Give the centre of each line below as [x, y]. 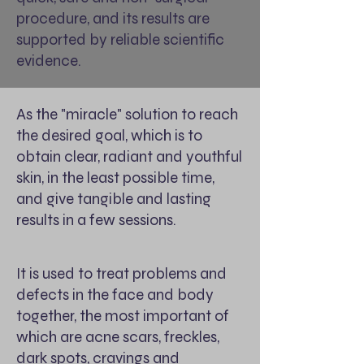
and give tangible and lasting [114, 199]
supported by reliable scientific [120, 39]
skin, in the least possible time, [115, 178]
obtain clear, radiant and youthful [129, 156]
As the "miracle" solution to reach [127, 114]
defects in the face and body [115, 295]
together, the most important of [123, 316]
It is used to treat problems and [121, 273]
